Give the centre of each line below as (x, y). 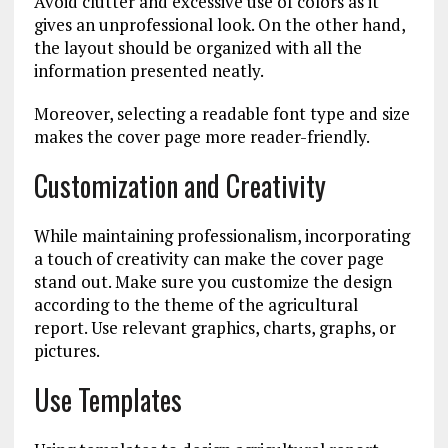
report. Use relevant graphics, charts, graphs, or (214, 327)
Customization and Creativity (179, 185)
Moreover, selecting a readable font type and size (221, 113)
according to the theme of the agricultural (195, 304)
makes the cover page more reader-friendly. (201, 136)
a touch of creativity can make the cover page (208, 258)
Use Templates (107, 399)
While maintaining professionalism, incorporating (221, 235)
